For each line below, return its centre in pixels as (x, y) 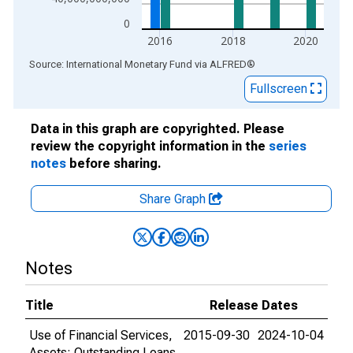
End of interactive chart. (78, 63)
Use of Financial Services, (101, 335)
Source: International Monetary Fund (111, 64)
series (288, 146)
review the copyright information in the (150, 146)
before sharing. (114, 163)
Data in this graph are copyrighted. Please (158, 129)
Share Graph (174, 199)
